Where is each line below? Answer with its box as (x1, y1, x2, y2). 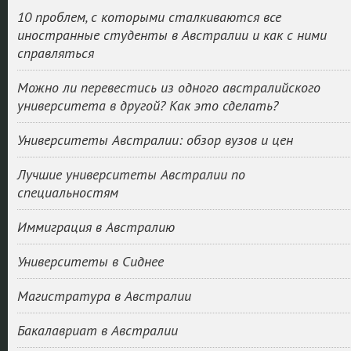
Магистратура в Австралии (16, 287, 191, 305)
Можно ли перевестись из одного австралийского (16, 78, 320, 96)
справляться (16, 44, 94, 62)
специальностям (16, 183, 118, 201)
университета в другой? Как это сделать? (16, 96, 278, 114)
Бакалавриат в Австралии (16, 321, 178, 339)
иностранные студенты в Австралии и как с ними (16, 26, 327, 44)
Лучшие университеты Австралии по (16, 165, 245, 183)
